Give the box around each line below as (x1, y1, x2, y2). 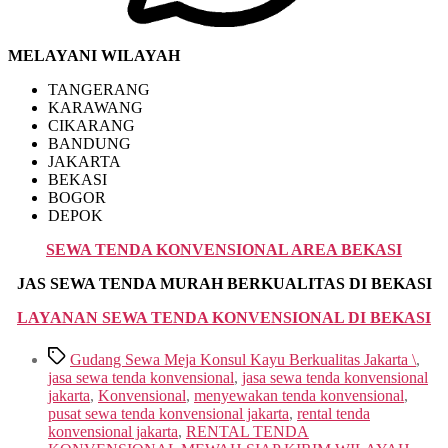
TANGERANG (48, 80, 150, 98)
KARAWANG (48, 98, 143, 116)
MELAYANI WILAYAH (8, 46, 180, 64)
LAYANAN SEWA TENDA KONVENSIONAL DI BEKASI (17, 308, 431, 326)
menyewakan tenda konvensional (194, 386, 404, 404)
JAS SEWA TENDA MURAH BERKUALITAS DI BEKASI (16, 274, 432, 292)
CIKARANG (48, 116, 135, 134)
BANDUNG (48, 134, 131, 152)
